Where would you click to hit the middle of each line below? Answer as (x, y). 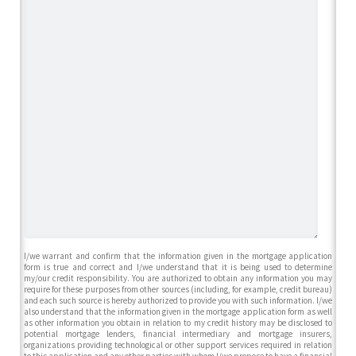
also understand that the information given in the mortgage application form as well (178, 312)
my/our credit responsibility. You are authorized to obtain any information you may (178, 279)
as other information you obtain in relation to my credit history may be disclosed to (178, 323)
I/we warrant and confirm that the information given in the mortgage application (178, 256)
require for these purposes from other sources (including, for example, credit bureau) (178, 290)
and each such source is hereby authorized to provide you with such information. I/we (178, 301)
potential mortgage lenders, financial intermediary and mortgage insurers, (178, 334)
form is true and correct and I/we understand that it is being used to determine (178, 267)
